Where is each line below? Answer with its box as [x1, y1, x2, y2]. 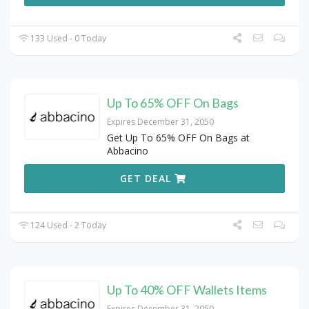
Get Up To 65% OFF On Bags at [107, 130, 250, 144]
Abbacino [107, 143, 148, 157]
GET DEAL [120, 171, 175, 185]
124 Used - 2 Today [28, 219, 107, 231]
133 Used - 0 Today [28, 32, 107, 44]
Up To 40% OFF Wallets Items [107, 281, 267, 297]
